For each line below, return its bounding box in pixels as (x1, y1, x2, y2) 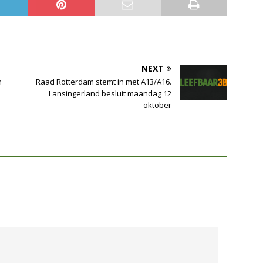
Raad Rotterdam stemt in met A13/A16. (36, 76, 172, 87)
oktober (143, 99, 172, 110)
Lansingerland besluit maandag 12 (49, 87, 172, 99)
